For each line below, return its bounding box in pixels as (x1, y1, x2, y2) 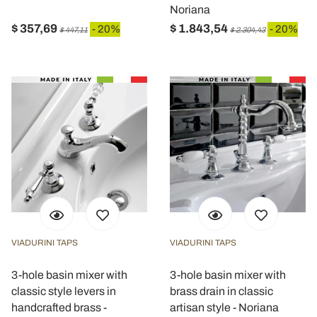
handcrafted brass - (11, 301, 107, 313)
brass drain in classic (170, 285, 273, 297)
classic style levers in (11, 285, 116, 297)
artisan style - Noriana (170, 301, 279, 313)
